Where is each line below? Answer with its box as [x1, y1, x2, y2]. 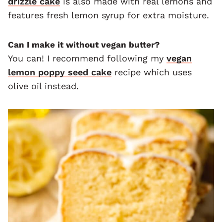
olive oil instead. [8, 81, 79, 92]
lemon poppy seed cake [8, 67, 111, 78]
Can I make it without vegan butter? [8, 40, 160, 50]
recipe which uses [111, 67, 192, 78]
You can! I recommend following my [8, 53, 166, 64]
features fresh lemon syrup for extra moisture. [8, 10, 209, 21]
